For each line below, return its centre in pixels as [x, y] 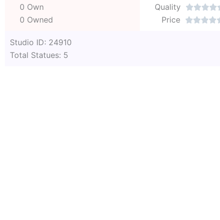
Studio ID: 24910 [41, 42]
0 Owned [36, 19]
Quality [168, 7]
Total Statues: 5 [39, 55]
